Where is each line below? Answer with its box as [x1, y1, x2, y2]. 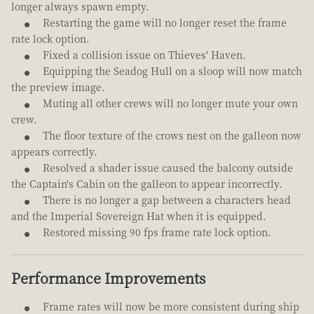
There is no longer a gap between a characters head [43, 193, 291, 207]
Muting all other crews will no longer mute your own [43, 96, 298, 111]
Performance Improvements [11, 268, 205, 289]
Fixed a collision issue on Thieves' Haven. [43, 48, 246, 62]
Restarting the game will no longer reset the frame [43, 15, 287, 30]
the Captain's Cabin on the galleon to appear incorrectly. [11, 177, 282, 191]
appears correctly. [11, 144, 97, 159]
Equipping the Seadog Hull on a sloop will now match [43, 64, 302, 78]
